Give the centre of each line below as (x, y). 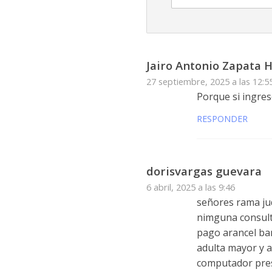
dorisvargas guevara (204, 171)
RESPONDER (222, 119)
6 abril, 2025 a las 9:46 (190, 187)
